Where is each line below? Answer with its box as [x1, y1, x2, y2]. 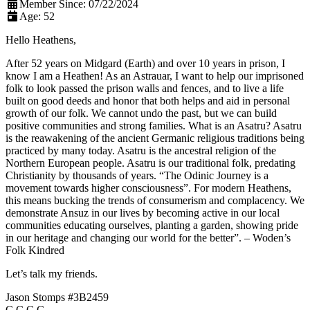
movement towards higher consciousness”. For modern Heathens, [6, 181, 291, 194]
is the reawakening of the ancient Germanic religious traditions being [6, 131, 304, 144]
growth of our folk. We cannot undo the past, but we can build [6, 107, 277, 119]
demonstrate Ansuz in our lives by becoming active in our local [6, 206, 280, 219]
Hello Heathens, [6, 33, 76, 46]
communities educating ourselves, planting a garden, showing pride [6, 219, 298, 231]
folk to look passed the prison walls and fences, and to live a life [6, 82, 284, 94]
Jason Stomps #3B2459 [6, 291, 109, 303]
